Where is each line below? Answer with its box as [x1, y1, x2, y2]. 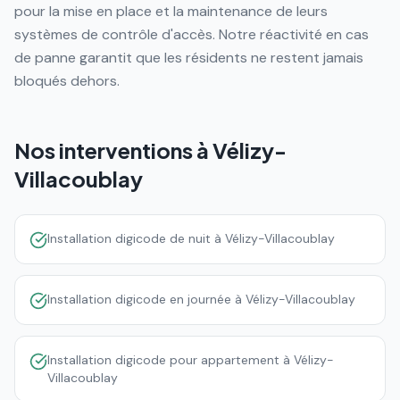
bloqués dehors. [14, 71, 120, 90]
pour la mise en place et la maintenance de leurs [14, 2, 328, 21]
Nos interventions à [14, 137, 212, 163]
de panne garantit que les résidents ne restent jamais [14, 48, 363, 67]
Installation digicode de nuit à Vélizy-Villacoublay [47, 230, 335, 246]
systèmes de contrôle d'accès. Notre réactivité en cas [14, 25, 369, 44]
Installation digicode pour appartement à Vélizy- [47, 352, 334, 368]
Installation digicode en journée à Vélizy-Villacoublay [47, 291, 355, 307]
